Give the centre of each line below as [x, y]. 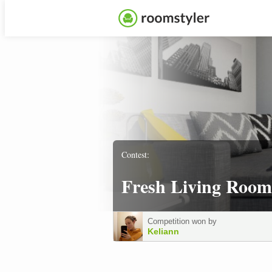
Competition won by [182, 221]
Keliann [163, 231]
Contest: [135, 154]
